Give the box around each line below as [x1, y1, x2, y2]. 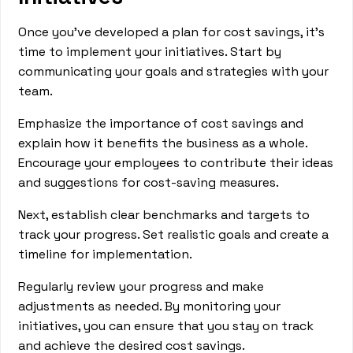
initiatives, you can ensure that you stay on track [18, 318, 314, 334]
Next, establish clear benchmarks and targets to [18, 206, 310, 223]
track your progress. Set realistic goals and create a [18, 226, 329, 243]
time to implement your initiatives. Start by [18, 43, 282, 60]
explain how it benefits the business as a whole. [18, 135, 308, 151]
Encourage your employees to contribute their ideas [18, 154, 334, 171]
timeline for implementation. [18, 246, 196, 262]
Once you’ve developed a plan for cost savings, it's [18, 24, 325, 40]
